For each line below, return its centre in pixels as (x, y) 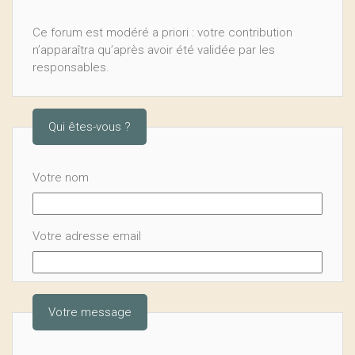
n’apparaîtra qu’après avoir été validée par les (154, 50)
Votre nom (61, 177)
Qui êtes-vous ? (90, 127)
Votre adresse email (87, 236)
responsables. (71, 67)
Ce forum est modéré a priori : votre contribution (162, 32)
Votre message (90, 312)
